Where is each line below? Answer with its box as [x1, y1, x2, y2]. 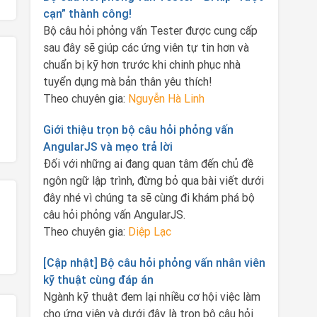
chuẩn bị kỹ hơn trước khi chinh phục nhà [42, 57, 241, 71]
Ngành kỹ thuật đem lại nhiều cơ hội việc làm [42, 289, 260, 304]
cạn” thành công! [42, 6, 132, 21]
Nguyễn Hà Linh [127, 91, 204, 105]
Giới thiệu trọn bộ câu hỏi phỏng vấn [42, 122, 234, 137]
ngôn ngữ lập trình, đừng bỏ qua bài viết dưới [42, 173, 264, 188]
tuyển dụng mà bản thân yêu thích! [42, 74, 212, 88]
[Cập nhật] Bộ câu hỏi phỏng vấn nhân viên [42, 255, 265, 270]
